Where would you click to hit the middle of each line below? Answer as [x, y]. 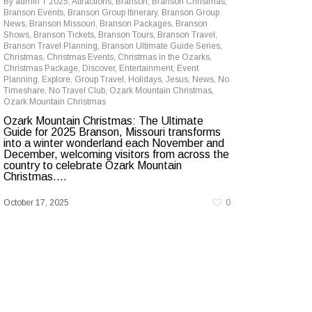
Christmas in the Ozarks [164, 57]
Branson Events [33, 13]
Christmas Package [41, 68]
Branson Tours [126, 35]
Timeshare [24, 91]
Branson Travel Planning [50, 46]
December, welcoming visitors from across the [116, 154]
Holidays [145, 79]
